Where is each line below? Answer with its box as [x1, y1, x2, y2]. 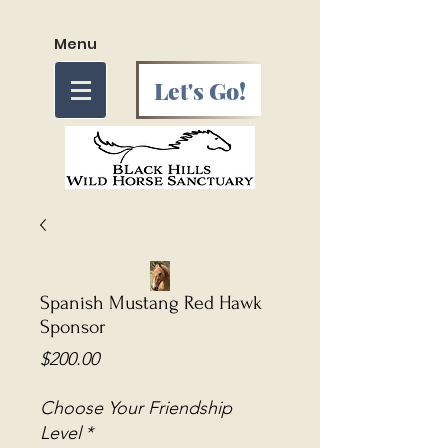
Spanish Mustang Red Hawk [40, 292, 262, 314]
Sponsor [40, 316, 106, 338]
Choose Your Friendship [40, 397, 232, 419]
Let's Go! [154, 74, 246, 106]
